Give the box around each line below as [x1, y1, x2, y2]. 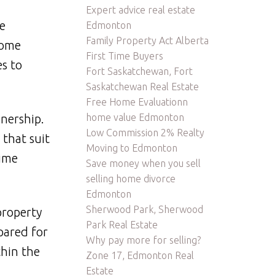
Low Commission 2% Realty [86, 126, 205, 138]
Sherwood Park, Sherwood [86, 203, 204, 215]
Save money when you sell [86, 157, 201, 169]
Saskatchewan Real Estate [86, 80, 199, 92]
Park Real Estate [86, 219, 158, 230]
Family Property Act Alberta [86, 34, 209, 46]
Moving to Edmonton [86, 142, 178, 153]
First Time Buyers [86, 50, 164, 61]
